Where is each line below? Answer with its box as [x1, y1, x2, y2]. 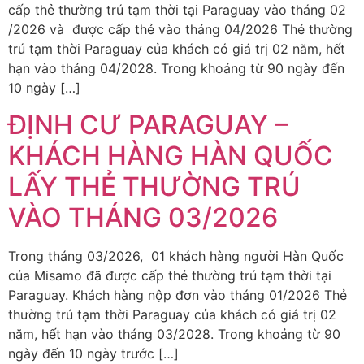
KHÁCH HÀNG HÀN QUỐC [8, 139, 333, 171]
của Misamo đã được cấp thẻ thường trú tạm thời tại [8, 266, 331, 284]
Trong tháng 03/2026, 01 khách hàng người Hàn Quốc [8, 247, 344, 264]
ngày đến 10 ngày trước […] [8, 344, 179, 362]
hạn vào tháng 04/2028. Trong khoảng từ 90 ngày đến [8, 60, 344, 77]
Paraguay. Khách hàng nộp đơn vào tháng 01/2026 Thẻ [8, 286, 347, 303]
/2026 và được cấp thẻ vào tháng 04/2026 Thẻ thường [8, 21, 353, 38]
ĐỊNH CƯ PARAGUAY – [8, 108, 288, 141]
